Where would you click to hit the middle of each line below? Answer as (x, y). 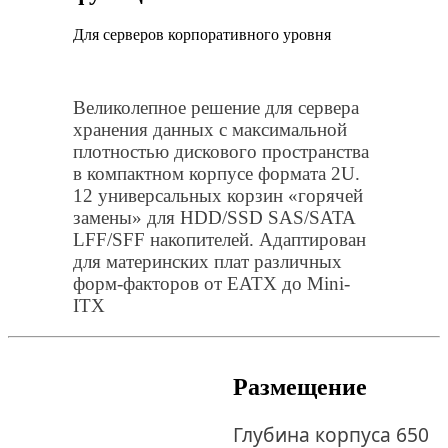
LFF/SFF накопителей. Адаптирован (219, 239)
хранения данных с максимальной (209, 129)
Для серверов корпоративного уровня (201, 34)
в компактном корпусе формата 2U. (216, 173)
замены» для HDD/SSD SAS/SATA (213, 217)
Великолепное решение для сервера (215, 107)
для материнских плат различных (207, 261)
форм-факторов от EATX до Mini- (211, 283)
